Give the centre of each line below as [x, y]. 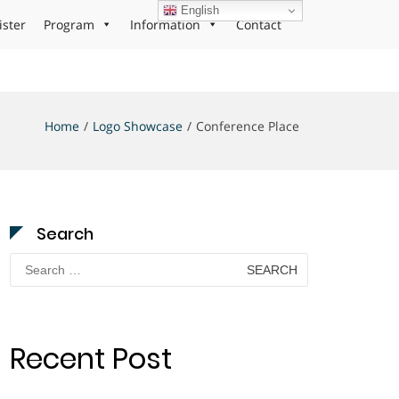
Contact [259, 24]
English [199, 10]
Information [165, 24]
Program [69, 24]
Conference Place [248, 126]
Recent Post [91, 358]
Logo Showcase [138, 126]
